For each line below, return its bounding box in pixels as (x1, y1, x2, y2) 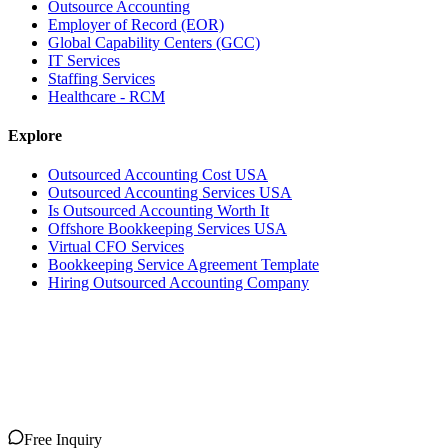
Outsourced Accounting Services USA (48, 184, 292, 202)
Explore (8, 127, 62, 145)
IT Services (48, 51, 120, 69)
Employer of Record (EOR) (48, 15, 224, 33)
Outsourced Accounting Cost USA (48, 166, 268, 184)
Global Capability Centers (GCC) (48, 33, 260, 51)
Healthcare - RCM (48, 87, 165, 105)
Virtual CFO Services (48, 238, 184, 256)
